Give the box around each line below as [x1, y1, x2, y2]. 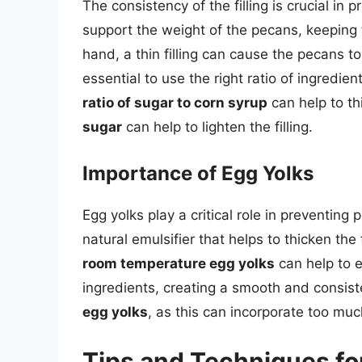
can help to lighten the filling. [122, 119, 313, 136]
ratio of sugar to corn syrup [82, 95, 267, 112]
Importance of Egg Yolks [82, 161, 314, 185]
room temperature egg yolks [82, 255, 275, 271]
